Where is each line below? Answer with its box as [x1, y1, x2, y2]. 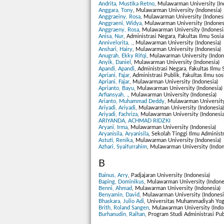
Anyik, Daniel [98, 59, 131, 65]
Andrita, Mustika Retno [98, 1, 154, 7]
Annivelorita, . [98, 40, 132, 46]
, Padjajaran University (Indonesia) [128, 172, 210, 178]
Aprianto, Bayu [98, 85, 134, 91]
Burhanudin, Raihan [98, 211, 145, 217]
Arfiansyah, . [98, 92, 128, 98]
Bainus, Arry [98, 172, 128, 178]
